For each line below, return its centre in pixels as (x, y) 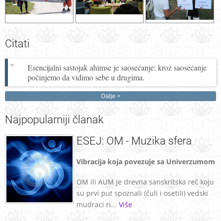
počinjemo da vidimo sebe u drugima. (86, 77)
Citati (17, 44)
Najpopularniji (37, 120)
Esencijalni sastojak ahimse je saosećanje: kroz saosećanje (117, 68)
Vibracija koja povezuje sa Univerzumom (146, 162)
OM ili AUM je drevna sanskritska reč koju (145, 182)
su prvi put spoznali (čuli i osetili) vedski (142, 193)
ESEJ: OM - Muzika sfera (134, 141)
